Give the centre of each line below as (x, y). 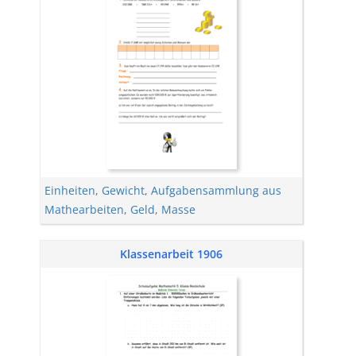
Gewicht (123, 190)
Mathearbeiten (84, 209)
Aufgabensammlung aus (216, 190)
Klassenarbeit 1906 (171, 254)
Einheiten (70, 190)
